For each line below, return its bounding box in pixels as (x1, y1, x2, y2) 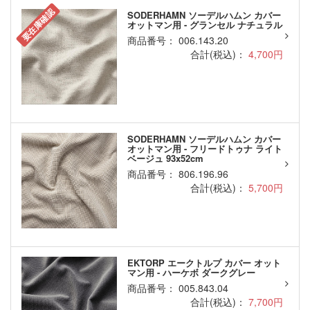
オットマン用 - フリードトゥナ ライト (127, 142, 282, 156)
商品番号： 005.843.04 (127, 281, 228, 295)
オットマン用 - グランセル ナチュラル (127, 18, 282, 32)
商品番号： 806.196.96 (127, 167, 228, 181)
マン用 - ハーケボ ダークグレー (127, 266, 255, 280)
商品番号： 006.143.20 (127, 33, 228, 48)
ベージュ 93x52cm (127, 152, 203, 165)
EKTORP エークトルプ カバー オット (127, 256, 281, 270)
